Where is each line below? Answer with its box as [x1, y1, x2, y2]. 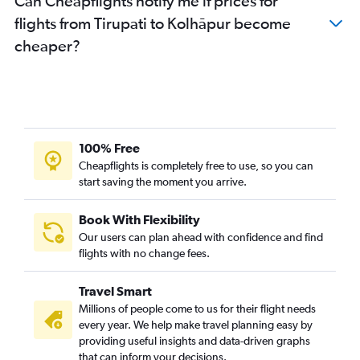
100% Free [79, 141, 140, 155]
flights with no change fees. [79, 247, 210, 260]
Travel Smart [79, 284, 152, 298]
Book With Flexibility [79, 212, 200, 227]
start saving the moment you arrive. [79, 175, 247, 188]
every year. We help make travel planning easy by [79, 318, 313, 331]
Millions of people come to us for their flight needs [79, 302, 316, 315]
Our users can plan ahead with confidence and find [79, 231, 323, 243]
